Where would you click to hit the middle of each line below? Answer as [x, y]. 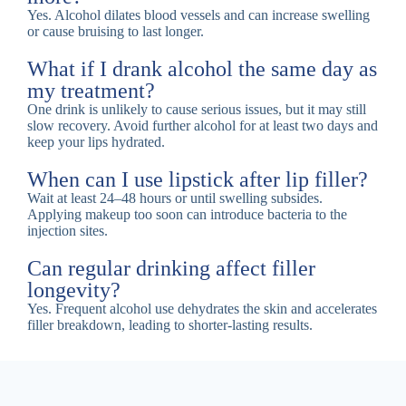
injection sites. [68, 231]
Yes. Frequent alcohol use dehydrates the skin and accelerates [202, 309]
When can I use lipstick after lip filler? [198, 180]
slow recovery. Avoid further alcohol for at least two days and [203, 126]
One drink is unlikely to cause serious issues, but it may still [197, 110]
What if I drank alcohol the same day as [202, 69]
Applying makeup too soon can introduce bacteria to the [187, 215]
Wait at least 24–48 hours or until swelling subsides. [175, 198]
